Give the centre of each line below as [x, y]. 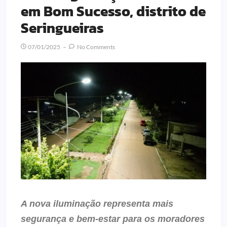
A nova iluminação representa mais [97, 203]
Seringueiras [62, 28]
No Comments [96, 47]
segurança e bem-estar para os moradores [113, 219]
